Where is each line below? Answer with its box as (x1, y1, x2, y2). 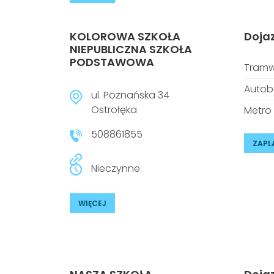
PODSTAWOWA (70, 54, 154, 70)
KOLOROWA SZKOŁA (70, 29, 180, 44)
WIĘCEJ (78, 198, 106, 209)
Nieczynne (91, 161, 140, 176)
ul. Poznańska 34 (91, 88, 169, 102)
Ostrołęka (91, 103, 137, 117)
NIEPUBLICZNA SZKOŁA (70, 42, 192, 57)
